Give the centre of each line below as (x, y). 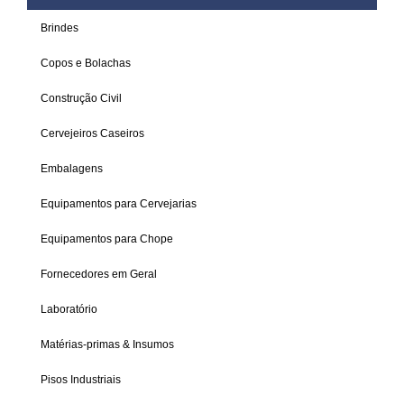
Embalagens (72, 169)
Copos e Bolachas (86, 63)
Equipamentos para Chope (107, 239)
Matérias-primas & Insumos (107, 344)
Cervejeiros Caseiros (92, 133)
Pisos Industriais (81, 380)
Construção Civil (81, 98)
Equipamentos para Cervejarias (119, 204)
